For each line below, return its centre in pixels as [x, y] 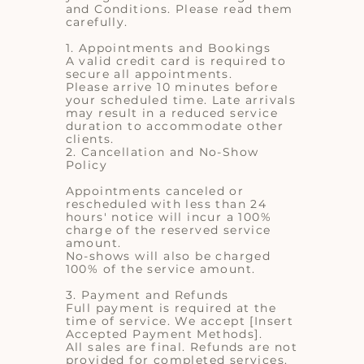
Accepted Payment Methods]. [164, 334]
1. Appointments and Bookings [168, 48]
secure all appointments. [149, 74]
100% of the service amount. [160, 269]
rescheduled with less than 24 [166, 204]
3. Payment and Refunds [147, 295]
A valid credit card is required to [176, 61]
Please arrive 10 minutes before [172, 87]
